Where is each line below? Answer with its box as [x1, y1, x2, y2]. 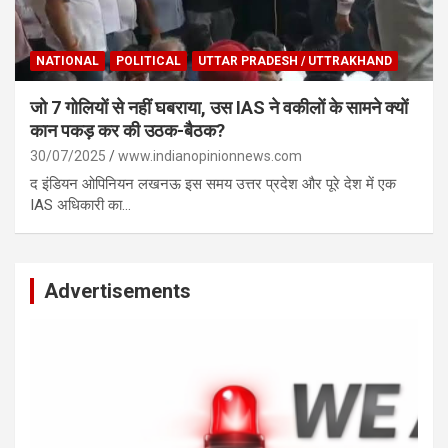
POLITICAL [116, 53, 181, 68]
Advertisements [44, 278, 191, 303]
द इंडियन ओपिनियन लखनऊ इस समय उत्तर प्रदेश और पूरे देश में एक [30, 174, 396, 193]
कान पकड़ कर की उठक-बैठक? [30, 119, 225, 141]
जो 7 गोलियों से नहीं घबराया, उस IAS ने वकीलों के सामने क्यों [30, 96, 408, 118]
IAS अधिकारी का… [30, 195, 131, 214]
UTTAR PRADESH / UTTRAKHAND [198, 53, 392, 68]
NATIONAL [36, 53, 99, 68]
